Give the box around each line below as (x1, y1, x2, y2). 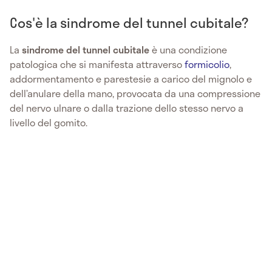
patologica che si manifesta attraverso (10, 56, 185, 72)
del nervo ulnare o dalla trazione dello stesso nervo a (10, 100, 243, 116)
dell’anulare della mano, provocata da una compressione (10, 86, 260, 101)
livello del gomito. (10, 115, 87, 131)
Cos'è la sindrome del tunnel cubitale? (10, 12, 248, 33)
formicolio (185, 56, 229, 72)
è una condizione (149, 42, 227, 58)
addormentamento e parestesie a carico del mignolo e (10, 71, 252, 87)
